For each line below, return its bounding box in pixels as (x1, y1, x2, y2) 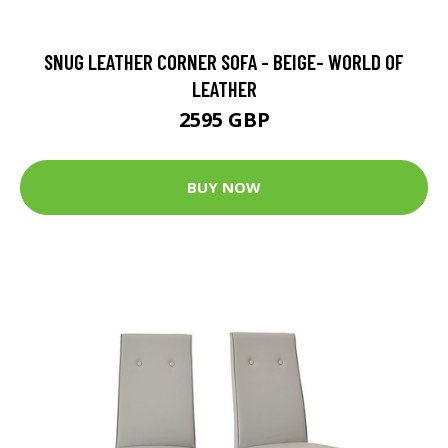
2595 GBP (178, 105, 270, 133)
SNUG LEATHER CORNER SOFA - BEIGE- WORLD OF (44, 48, 404, 74)
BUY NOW (187, 177, 261, 197)
